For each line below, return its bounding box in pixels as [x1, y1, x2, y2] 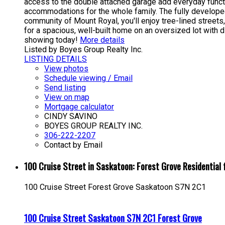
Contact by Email [44, 140, 102, 150]
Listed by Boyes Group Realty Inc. [24, 45, 143, 55]
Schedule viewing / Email [44, 73, 133, 83]
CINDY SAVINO [44, 111, 97, 122]
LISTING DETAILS [24, 54, 87, 64]
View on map [44, 92, 89, 102]
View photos [44, 64, 88, 74]
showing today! [24, 35, 78, 45]
